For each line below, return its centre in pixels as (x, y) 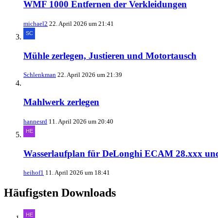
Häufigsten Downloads (60, 193)
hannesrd (35, 121)
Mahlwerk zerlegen (61, 102)
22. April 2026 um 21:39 (90, 75)
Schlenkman (40, 75)
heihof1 (34, 173)
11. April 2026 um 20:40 (81, 121)
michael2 (36, 23)
